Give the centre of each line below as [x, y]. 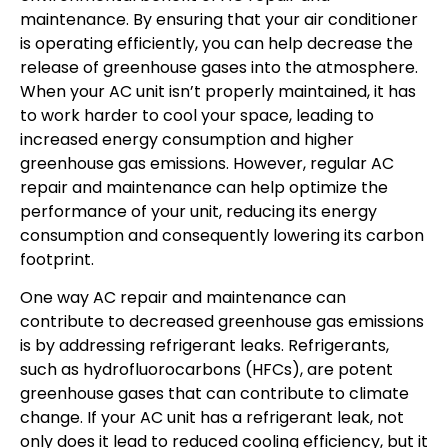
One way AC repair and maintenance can [183, 298]
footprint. [57, 259]
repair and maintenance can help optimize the [204, 187]
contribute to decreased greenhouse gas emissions [222, 322]
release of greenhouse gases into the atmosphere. [219, 67]
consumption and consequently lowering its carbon [222, 235]
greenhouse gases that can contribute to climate [214, 394]
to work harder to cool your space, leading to [197, 115]
